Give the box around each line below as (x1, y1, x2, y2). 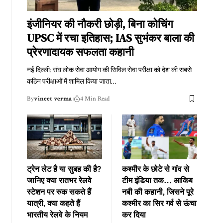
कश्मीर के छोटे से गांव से (121, 165, 189, 175)
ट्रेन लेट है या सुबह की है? (26, 165, 101, 175)
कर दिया (121, 211, 146, 221)
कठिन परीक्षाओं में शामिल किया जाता (26, 77, 111, 86)
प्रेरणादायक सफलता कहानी (26, 44, 134, 59)
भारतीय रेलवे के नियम (26, 211, 88, 221)
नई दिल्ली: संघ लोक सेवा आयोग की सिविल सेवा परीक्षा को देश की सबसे (26, 65, 192, 75)
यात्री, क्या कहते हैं (26, 199, 80, 210)
